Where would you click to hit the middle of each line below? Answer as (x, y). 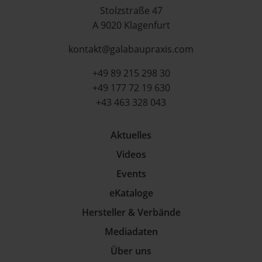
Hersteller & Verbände (131, 212)
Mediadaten (131, 232)
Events (131, 174)
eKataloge (131, 193)
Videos (131, 154)
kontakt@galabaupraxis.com (131, 49)
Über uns (131, 251)
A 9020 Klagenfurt (131, 25)
